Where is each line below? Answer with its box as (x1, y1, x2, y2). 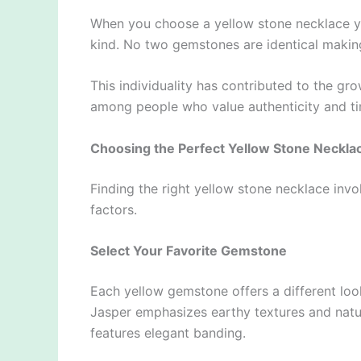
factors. (90, 201, 137, 218)
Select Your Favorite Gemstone (90, 243, 287, 259)
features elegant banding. (90, 325, 246, 342)
